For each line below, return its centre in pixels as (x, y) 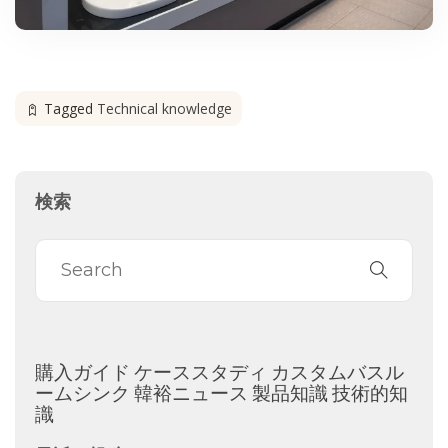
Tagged (70, 108)
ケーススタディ (200, 371)
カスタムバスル (337, 371)
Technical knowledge (164, 108)
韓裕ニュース (191, 392)
